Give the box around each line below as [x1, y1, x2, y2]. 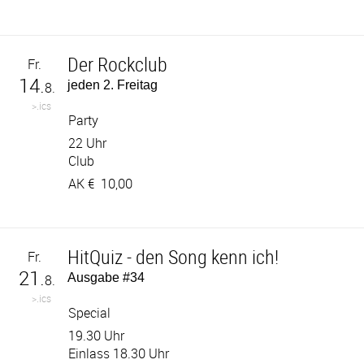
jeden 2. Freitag [67, 78, 158, 92]
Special [68, 304, 111, 322]
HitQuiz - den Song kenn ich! [67, 244, 279, 270]
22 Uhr [68, 134, 107, 152]
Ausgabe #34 [67, 271, 145, 284]
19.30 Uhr [68, 327, 125, 344]
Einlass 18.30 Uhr [68, 344, 170, 362]
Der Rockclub [67, 51, 168, 77]
